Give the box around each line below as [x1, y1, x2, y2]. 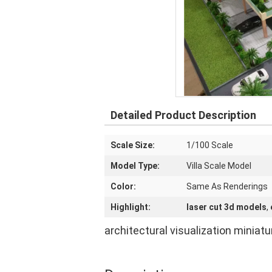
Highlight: [110, 202, 151, 212]
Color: [110, 182, 136, 191]
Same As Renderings [186, 182, 268, 191]
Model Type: [110, 161, 160, 171]
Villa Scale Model [186, 161, 251, 171]
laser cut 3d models [186, 202, 267, 212]
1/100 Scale [186, 140, 233, 150]
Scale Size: [110, 140, 155, 150]
